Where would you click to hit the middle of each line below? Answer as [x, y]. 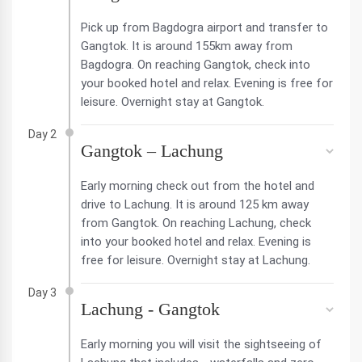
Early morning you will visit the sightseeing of [201, 344]
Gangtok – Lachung [152, 151]
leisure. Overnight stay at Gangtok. [173, 102]
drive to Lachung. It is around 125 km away [195, 204]
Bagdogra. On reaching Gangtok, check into [196, 65]
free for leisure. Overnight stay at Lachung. [196, 260]
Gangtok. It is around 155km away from [187, 46]
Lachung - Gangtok [150, 309]
